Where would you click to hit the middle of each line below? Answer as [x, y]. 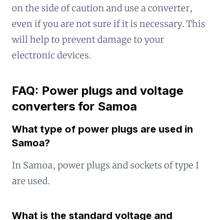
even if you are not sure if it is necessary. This [109, 24]
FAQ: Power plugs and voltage [97, 90]
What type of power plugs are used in [102, 129]
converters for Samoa [74, 106]
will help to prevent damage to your [88, 39]
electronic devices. [51, 55]
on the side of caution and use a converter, [102, 8]
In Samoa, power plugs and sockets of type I [105, 165]
